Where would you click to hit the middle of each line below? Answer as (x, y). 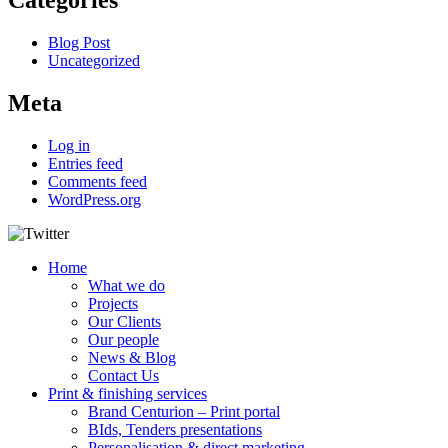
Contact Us (123, 375)
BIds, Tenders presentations (175, 429)
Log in (69, 145)
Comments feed (97, 181)
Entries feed (85, 163)
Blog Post (79, 43)
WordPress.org (94, 199)
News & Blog (132, 357)
